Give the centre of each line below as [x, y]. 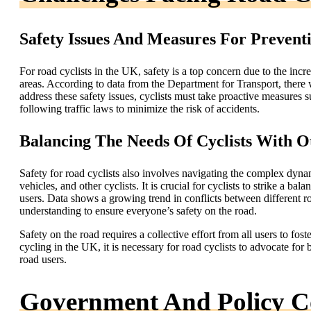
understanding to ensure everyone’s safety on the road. [138, 210]
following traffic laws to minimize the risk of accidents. [140, 108]
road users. [43, 259]
